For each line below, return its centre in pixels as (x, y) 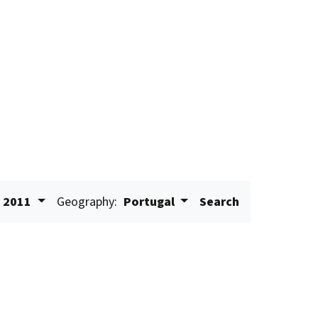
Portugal (149, 202)
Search (220, 202)
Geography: (87, 202)
